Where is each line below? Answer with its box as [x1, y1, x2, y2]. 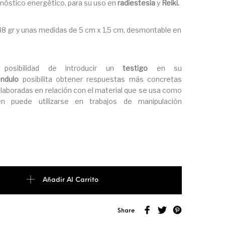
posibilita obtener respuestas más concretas [19, 74, 182, 83]
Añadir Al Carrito [43, 176, 99, 183]
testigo [114, 63, 157, 72]
